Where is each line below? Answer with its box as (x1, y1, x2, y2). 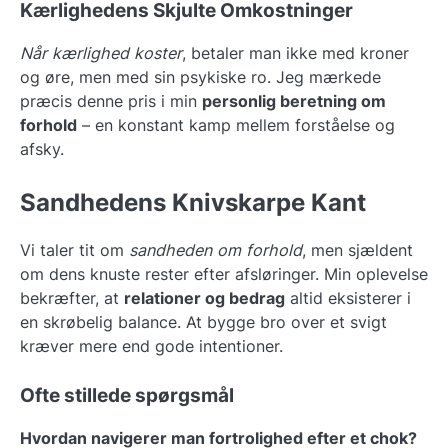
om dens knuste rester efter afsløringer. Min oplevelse (20, 263, 428, 284)
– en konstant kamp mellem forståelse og (77, 115, 395, 136)
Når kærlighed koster (20, 43, 182, 64)
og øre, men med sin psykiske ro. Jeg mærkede (20, 67, 381, 88)
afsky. (20, 139, 64, 160)
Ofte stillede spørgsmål (20, 383, 234, 407)
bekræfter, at (20, 287, 124, 308)
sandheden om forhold (129, 239, 302, 260)
